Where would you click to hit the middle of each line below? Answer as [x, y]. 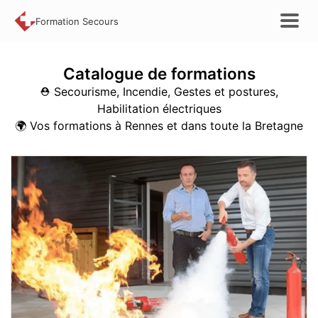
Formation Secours [77, 21]
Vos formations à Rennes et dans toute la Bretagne [166, 126]
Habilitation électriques [159, 109]
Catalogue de [117, 73]
